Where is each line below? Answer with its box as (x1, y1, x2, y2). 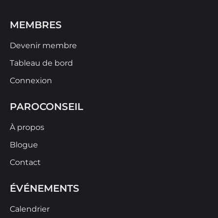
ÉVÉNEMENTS (10, 182, 79, 195)
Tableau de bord (10, 58, 73, 68)
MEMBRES (10, 19, 62, 31)
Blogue (10, 140, 38, 150)
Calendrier (10, 204, 50, 214)
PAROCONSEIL (10, 101, 83, 113)
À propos (10, 123, 44, 132)
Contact (10, 158, 41, 167)
